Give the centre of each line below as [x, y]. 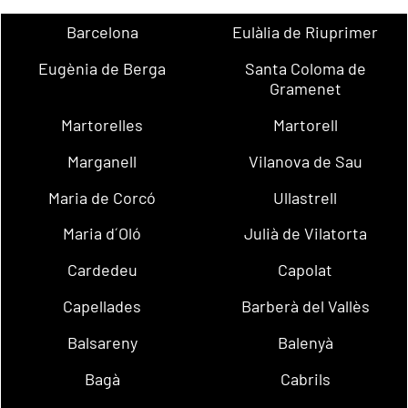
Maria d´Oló [102, 234]
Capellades [102, 306]
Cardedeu [102, 270]
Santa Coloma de [305, 69]
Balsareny [102, 342]
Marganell [102, 161]
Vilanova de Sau [305, 161]
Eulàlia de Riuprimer [306, 32]
